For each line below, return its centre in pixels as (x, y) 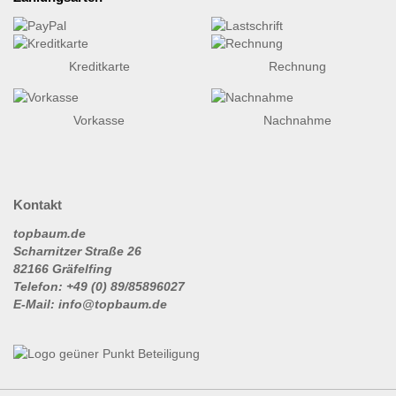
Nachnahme (297, 120)
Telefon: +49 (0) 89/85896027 (99, 286)
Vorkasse (99, 120)
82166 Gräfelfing (63, 268)
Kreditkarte (99, 66)
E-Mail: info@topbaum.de (90, 304)
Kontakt (38, 204)
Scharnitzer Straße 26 (77, 251)
